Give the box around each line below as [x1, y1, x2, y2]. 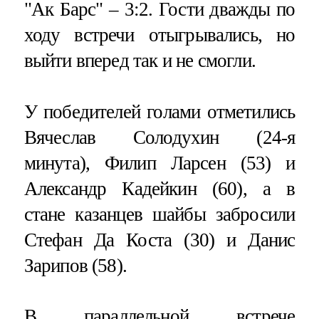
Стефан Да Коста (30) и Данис [23, 229, 296, 251]
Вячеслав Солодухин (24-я [23, 126, 296, 148]
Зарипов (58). [23, 254, 127, 276]
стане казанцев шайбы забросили [23, 203, 296, 225]
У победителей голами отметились [23, 100, 296, 122]
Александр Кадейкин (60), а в [23, 177, 296, 199]
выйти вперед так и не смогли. [23, 50, 256, 72]
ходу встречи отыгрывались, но [23, 24, 296, 46]
